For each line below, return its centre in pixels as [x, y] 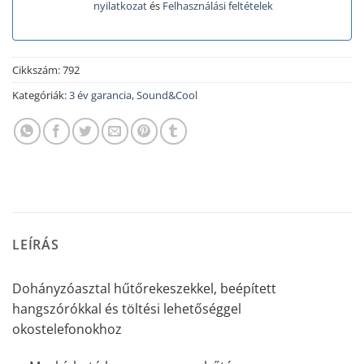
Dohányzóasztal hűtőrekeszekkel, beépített [144, 289]
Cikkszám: [37, 70]
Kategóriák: [41, 95]
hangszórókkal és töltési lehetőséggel [127, 309]
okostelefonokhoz [67, 329]
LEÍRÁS [36, 245]
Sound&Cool [167, 95]
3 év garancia [100, 95]
